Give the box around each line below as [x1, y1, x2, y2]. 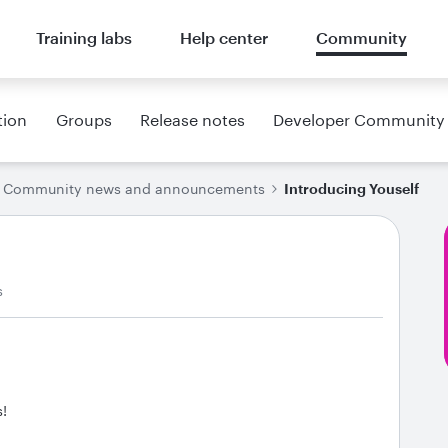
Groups [55, 110, 112, 129]
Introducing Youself [284, 180, 419, 197]
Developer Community [272, 110, 445, 129]
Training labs [35, 28, 132, 47]
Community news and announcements [3, 180, 265, 197]
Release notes [139, 110, 245, 129]
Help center [179, 28, 268, 47]
